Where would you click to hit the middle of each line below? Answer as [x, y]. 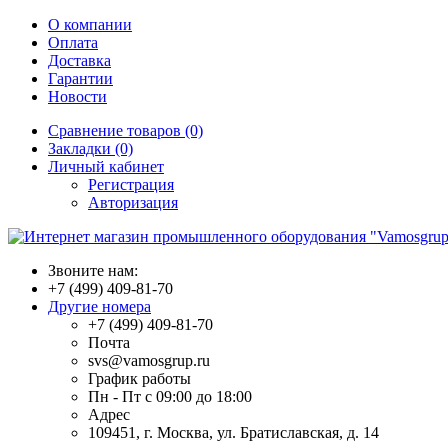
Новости [77, 96]
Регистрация [131, 184]
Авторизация [133, 202]
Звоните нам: [93, 270]
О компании [90, 24]
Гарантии [80, 78]
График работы [139, 378]
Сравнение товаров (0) [125, 130]
